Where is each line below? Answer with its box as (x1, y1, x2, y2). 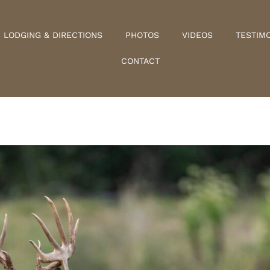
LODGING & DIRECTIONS (4, 30, 103, 40)
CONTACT (121, 55, 160, 66)
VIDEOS (182, 30, 213, 40)
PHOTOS (125, 30, 160, 40)
